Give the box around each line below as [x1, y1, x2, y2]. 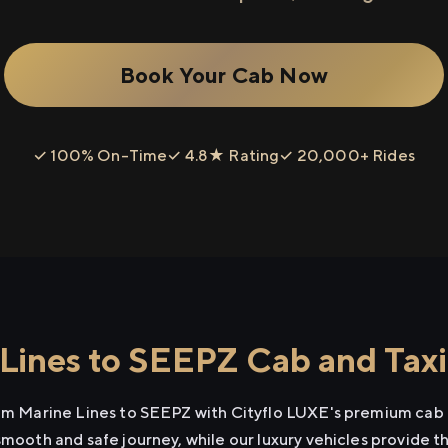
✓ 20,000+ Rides [279, 146, 415, 165]
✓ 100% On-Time [33, 146, 168, 165]
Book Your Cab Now [120, 61, 328, 88]
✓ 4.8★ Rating [167, 146, 280, 165]
